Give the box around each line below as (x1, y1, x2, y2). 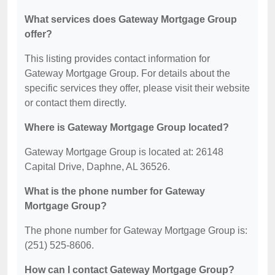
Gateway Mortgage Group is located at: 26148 (25, 147, 223, 157)
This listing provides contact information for (25, 53, 210, 64)
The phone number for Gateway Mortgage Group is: (25, 225, 247, 236)
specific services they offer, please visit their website (25, 83, 250, 93)
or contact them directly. (25, 98, 126, 108)
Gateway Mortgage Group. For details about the (25, 68, 230, 79)
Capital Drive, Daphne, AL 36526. (25, 161, 170, 172)
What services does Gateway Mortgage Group (25, 14, 237, 25)
